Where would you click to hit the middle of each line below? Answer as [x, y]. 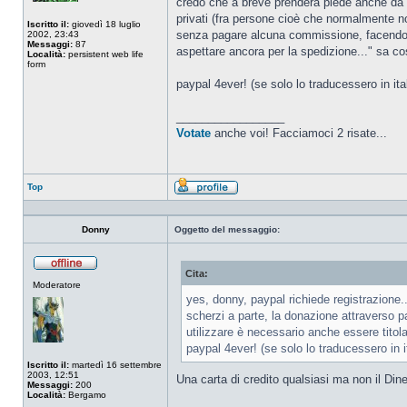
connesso [119, 286]
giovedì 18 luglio [105, 24]
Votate [194, 133]
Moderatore [57, 285]
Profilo [252, 200]
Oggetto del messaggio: [227, 229]
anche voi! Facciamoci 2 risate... [299, 133]
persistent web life [104, 54]
